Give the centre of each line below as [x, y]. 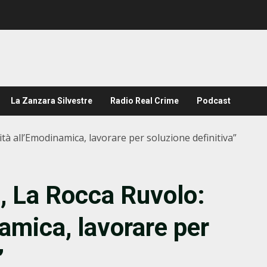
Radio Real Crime [145, 101]
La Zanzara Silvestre [52, 101]
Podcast [214, 101]
